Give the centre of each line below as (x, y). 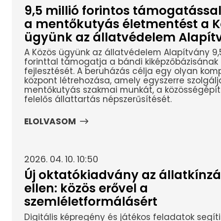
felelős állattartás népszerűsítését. (98, 99)
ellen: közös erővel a (86, 188)
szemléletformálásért (91, 202)
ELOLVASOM (50, 121)
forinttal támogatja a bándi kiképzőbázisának (121, 62)
